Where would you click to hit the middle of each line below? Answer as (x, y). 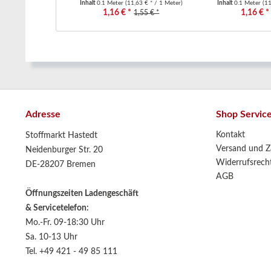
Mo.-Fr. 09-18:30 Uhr (65, 223)
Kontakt (230, 135)
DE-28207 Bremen (60, 165)
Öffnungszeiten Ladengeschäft (82, 194)
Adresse (43, 114)
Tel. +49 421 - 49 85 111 (71, 252)
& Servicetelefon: (57, 208)
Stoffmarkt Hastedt (61, 135)
